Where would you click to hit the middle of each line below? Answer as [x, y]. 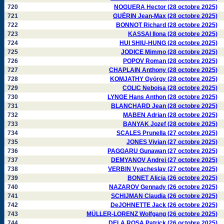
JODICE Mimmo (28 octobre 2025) [169, 52]
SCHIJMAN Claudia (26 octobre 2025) [164, 196]
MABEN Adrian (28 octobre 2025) [170, 115]
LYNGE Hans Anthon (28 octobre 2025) [162, 97]
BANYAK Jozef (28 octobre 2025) [170, 124]
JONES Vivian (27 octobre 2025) [172, 142]
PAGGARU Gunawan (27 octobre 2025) [162, 151]
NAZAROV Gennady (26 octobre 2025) [163, 187]
